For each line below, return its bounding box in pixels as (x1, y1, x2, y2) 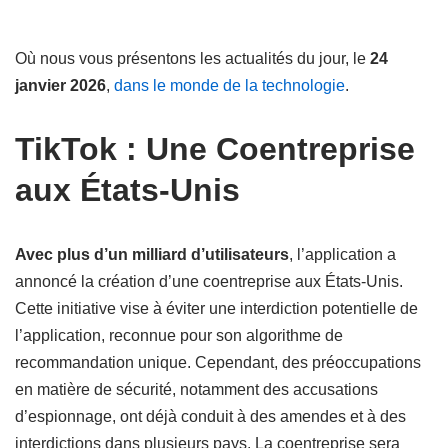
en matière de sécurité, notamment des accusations (15, 381, 378, 398)
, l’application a (289, 246, 396, 263)
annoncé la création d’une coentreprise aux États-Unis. (15, 273, 403, 290)
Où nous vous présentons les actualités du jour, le (15, 50, 370, 67)
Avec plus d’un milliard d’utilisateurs (15, 246, 289, 263)
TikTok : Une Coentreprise (15, 131, 415, 167)
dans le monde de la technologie (114, 77, 345, 94)
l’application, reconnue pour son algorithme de (15, 327, 343, 344)
